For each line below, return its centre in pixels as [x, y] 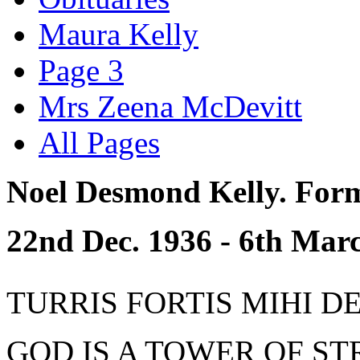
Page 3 [81, 71]
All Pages [99, 143]
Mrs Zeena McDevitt [170, 107]
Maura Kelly [119, 35]
